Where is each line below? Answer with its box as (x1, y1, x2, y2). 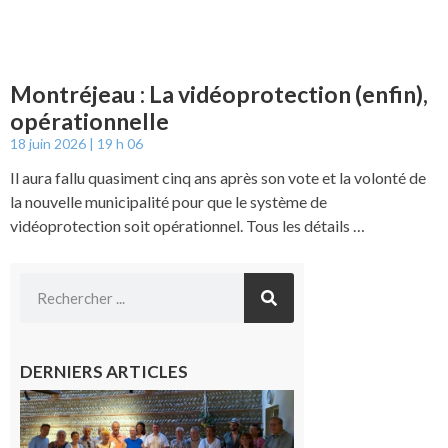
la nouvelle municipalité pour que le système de (10, 192, 327, 212)
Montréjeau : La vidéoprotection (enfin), (10, 80, 428, 109)
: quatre (304, 409, 356, 429)
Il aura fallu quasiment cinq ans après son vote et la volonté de (10, 168, 426, 188)
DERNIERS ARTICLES (20, 361, 188, 383)
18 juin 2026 (10, 135, 89, 153)
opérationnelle (10, 107, 169, 136)
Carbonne (304, 390, 372, 410)
